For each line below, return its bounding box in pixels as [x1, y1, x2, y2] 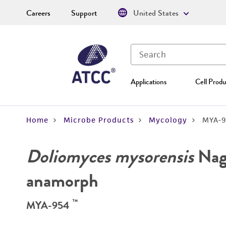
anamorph [26, 167, 98, 194]
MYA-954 [26, 197, 72, 213]
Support [71, 7, 97, 19]
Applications [131, 76, 166, 87]
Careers [26, 7, 50, 19]
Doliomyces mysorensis [26, 143, 194, 169]
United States [133, 7, 179, 19]
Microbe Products [64, 115, 134, 125]
